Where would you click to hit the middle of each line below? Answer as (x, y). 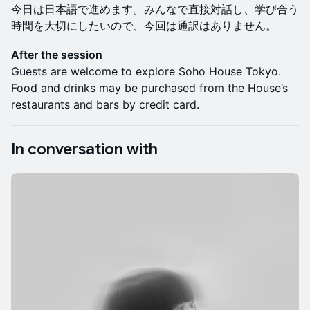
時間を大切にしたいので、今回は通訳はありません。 (144, 26)
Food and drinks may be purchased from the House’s (149, 88)
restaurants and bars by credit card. (105, 105)
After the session (57, 55)
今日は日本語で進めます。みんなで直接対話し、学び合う (155, 9)
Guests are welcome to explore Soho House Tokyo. (146, 72)
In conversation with (84, 149)
